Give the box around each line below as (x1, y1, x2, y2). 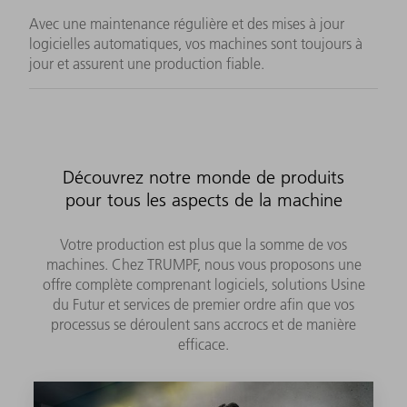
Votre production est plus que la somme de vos (60, 234, 347, 253)
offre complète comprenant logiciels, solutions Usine (42, 274, 365, 293)
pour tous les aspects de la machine (65, 188, 342, 211)
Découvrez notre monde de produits (63, 165, 344, 188)
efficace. (178, 334, 229, 353)
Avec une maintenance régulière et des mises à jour (29, 14, 344, 33)
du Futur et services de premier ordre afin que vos (53, 294, 354, 313)
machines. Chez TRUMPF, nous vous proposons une (45, 254, 362, 273)
